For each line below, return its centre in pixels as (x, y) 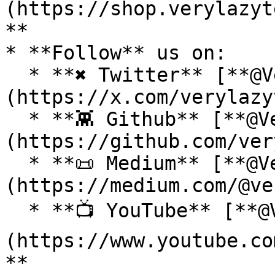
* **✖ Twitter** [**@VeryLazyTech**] (17, 75)
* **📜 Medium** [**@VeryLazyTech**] (17, 163)
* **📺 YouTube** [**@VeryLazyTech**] (17, 211)
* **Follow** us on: (116, 53)
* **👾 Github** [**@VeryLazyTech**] (17, 119)
